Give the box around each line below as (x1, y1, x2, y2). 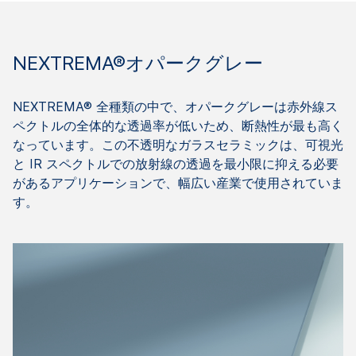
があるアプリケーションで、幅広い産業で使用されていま (13, 175, 343, 192)
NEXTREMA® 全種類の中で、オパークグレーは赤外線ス (13, 99, 338, 115)
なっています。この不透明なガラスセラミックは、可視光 (13, 137, 343, 153)
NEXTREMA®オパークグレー (13, 52, 263, 75)
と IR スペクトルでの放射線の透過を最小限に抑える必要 (13, 156, 339, 172)
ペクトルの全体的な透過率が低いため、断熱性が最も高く (13, 118, 343, 134)
